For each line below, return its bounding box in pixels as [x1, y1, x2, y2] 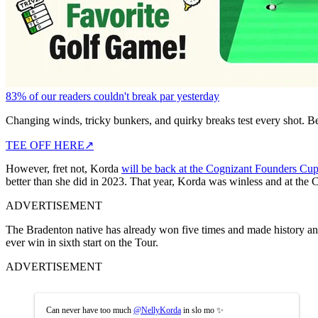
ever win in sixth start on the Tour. [6, 236, 158, 248]
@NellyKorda [133, 305, 181, 315]
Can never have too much [46, 305, 133, 315]
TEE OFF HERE [6, 138, 84, 151]
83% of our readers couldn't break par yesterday [6, 89, 219, 102]
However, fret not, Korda [6, 162, 121, 175]
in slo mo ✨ [181, 305, 224, 315]
